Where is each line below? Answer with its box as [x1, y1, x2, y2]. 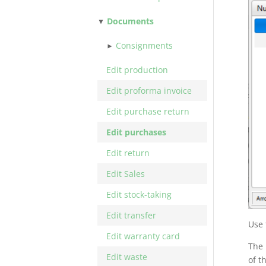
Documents [107, 15, 154, 27]
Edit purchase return [106, 106, 190, 117]
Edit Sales [106, 168, 145, 179]
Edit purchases [106, 126, 167, 138]
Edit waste [106, 251, 148, 262]
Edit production [106, 64, 169, 75]
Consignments [116, 40, 173, 51]
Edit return [106, 147, 150, 159]
